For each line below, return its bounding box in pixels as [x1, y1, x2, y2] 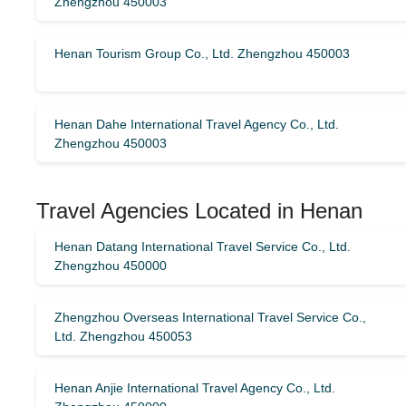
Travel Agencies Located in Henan [36, 198, 362, 223]
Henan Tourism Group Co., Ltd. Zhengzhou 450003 [54, 46, 350, 61]
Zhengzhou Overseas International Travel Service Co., [54, 310, 366, 324]
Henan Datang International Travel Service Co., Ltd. [54, 239, 351, 254]
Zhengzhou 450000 [54, 258, 167, 273]
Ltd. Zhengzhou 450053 [54, 329, 192, 343]
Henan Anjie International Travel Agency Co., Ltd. [54, 381, 335, 395]
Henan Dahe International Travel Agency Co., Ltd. [54, 117, 339, 131]
